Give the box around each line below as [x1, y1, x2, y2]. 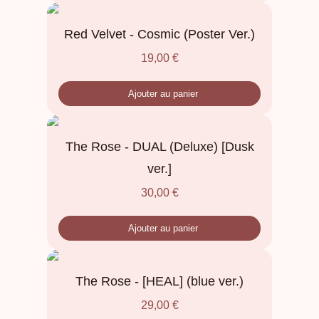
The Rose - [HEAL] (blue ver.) [75, 274, 244, 289]
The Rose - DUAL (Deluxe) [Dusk [65, 140, 254, 155]
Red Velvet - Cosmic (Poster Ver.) [64, 27, 255, 42]
